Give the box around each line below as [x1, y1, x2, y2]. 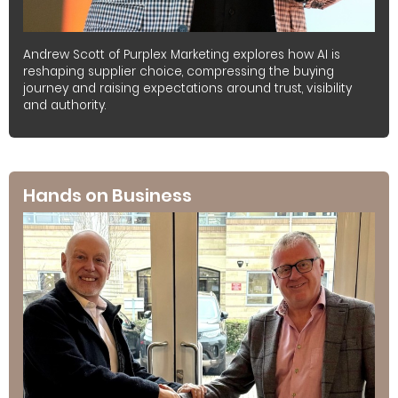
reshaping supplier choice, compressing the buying [23, 63, 334, 81]
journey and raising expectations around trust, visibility [23, 80, 352, 98]
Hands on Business [23, 183, 192, 209]
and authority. [23, 97, 106, 115]
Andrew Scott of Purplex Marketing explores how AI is [23, 46, 340, 64]
